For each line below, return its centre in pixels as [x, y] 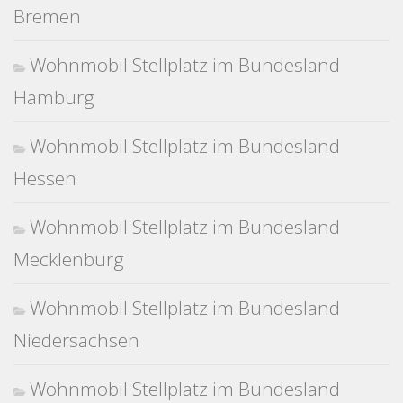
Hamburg [54, 98]
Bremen [47, 17]
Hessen [45, 179]
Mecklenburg [69, 260]
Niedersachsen [76, 340]
